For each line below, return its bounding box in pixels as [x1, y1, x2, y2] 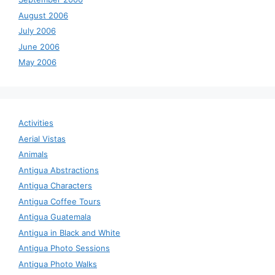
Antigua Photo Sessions [18, 243, 110, 254]
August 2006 [18, 10, 68, 20]
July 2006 [18, 26, 56, 36]
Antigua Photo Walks [18, 258, 97, 269]
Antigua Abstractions [18, 165, 99, 175]
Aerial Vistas [18, 133, 66, 144]
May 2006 [18, 57, 56, 68]
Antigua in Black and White [18, 227, 120, 238]
